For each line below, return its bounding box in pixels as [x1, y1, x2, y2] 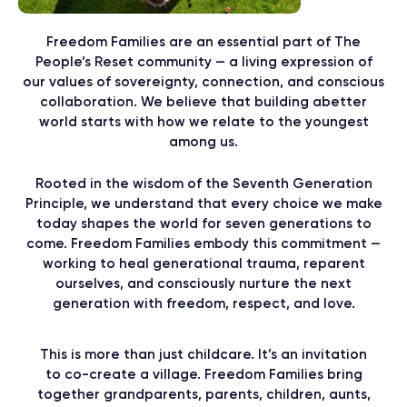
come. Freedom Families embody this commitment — [26, 234, 381, 252]
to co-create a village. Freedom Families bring [45, 365, 362, 382]
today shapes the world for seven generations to [35, 214, 372, 232]
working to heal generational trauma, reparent [42, 254, 365, 272]
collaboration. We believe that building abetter [40, 93, 367, 110]
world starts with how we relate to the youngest [38, 113, 369, 130]
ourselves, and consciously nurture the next [55, 274, 352, 292]
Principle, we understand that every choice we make [25, 194, 382, 212]
